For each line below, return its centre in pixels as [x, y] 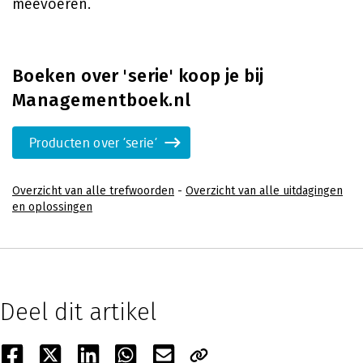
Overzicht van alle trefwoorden [93, 191]
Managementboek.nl [102, 100]
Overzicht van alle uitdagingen [264, 191]
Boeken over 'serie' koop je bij [138, 76]
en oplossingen [52, 207]
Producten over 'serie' [94, 142]
